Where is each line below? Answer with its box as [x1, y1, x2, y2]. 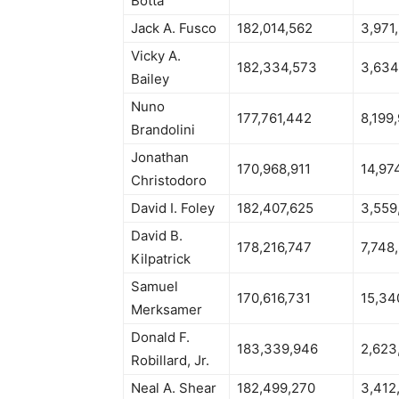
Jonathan [131, 149, 189, 166]
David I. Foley [131, 199, 215, 216]
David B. [131, 227, 183, 244]
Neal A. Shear [131, 379, 216, 396]
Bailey [131, 70, 169, 87]
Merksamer [131, 301, 202, 318]
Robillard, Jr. [131, 352, 209, 369]
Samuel [131, 278, 178, 295]
